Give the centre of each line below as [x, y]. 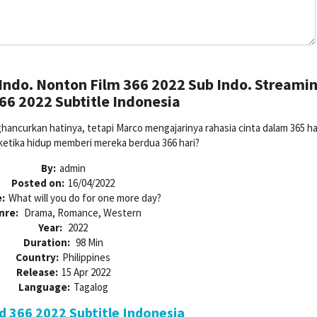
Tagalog [91, 287]
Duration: [47, 243]
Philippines [86, 258]
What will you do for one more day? [85, 198]
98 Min [89, 243]
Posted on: [38, 183]
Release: [37, 272]
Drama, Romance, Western [82, 213]
